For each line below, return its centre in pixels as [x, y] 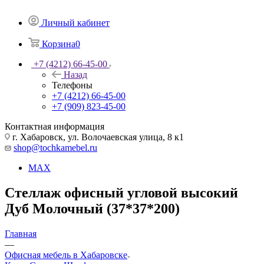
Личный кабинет [75, 22]
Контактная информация [55, 126]
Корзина [59, 44]
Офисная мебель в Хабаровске [66, 255]
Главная [21, 233]
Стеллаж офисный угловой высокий [121, 192]
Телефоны [72, 85]
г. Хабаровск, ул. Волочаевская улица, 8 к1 [97, 137]
